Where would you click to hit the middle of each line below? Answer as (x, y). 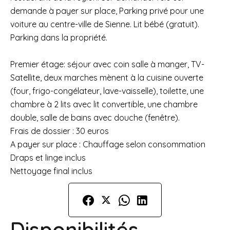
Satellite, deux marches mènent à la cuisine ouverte (107, 78)
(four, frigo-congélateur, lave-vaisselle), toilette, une (107, 91)
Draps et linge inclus (48, 158)
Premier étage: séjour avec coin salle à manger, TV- (107, 64)
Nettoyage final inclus (51, 171)
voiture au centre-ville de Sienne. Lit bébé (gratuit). (105, 24)
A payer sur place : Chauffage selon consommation (108, 144)
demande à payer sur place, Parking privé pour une (107, 11)
